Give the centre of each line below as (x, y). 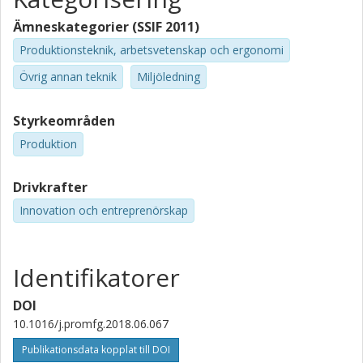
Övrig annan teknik (68, 76)
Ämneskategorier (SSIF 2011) (106, 27)
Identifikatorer (96, 278)
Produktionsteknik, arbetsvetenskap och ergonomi (152, 50)
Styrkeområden (64, 120)
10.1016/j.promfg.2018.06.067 (91, 324)
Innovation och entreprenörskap (104, 211)
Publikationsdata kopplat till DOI (96, 350)
